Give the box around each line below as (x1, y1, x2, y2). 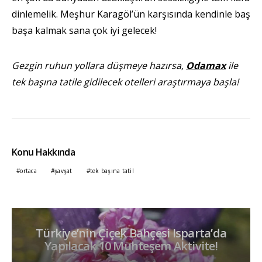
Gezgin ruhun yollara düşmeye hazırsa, (12, 59, 186, 73)
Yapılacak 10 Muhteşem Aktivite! (44, 238, 218, 254)
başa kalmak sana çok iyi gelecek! (12, 24, 157, 37)
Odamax (186, 59, 226, 73)
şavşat (54, 167, 73, 175)
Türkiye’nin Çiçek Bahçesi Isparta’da (36, 225, 226, 242)
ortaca (20, 167, 37, 175)
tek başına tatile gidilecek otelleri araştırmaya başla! (12, 75, 239, 89)
